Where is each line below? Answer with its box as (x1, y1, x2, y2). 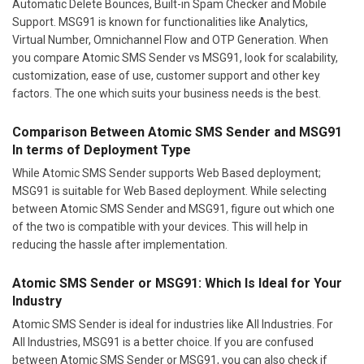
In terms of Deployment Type (12, 141, 191, 158)
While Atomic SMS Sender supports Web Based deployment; (12, 166, 321, 180)
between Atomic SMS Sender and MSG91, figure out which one (12, 201, 335, 215)
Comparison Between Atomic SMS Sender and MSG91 (12, 123, 342, 140)
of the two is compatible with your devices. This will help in (12, 219, 308, 233)
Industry (12, 292, 62, 309)
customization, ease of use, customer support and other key (12, 68, 320, 82)
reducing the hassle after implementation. (12, 237, 227, 251)
